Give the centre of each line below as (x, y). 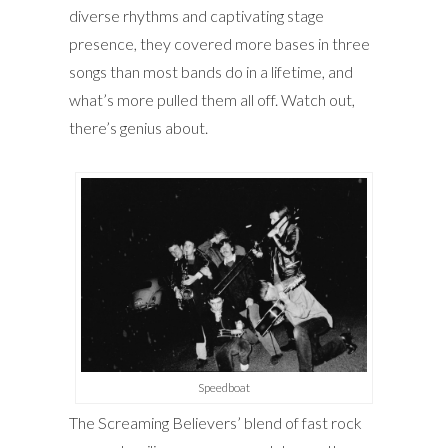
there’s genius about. (138, 128)
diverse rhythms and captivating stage (196, 16)
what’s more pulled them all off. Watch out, (212, 100)
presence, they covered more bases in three (219, 44)
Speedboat (224, 388)
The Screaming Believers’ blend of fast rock (215, 423)
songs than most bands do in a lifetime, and (211, 72)
